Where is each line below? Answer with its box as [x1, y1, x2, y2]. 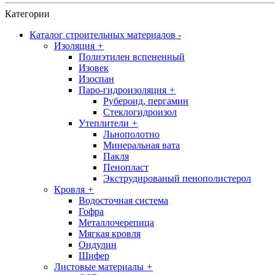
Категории [5, 9, 50, 20]
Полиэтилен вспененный [79, 52, 185, 63]
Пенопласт [103, 162, 149, 173]
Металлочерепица [79, 217, 154, 228]
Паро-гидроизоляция [79, 85, 166, 96]
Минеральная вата [103, 140, 180, 151]
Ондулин [79, 239, 117, 250]
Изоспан [79, 74, 114, 85]
